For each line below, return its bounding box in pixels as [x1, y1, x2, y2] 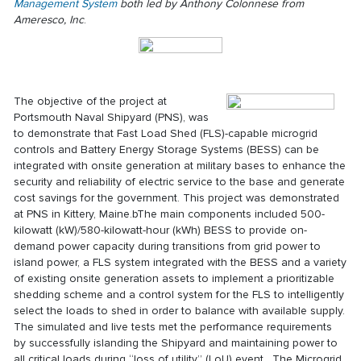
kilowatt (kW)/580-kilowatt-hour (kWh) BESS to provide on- [14, 222, 308, 237]
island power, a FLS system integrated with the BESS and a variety [14, 255, 347, 269]
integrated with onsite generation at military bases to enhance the [14, 158, 346, 172]
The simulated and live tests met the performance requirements [14, 319, 333, 334]
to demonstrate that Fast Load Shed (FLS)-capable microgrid [14, 126, 318, 140]
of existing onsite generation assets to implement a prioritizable [14, 271, 335, 285]
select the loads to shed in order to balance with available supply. [14, 303, 346, 317]
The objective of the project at [14, 93, 168, 108]
